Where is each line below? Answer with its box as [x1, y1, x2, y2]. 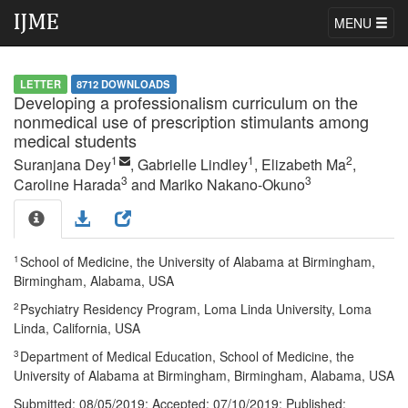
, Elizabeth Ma [254, 154, 346, 175]
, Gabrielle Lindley [130, 154, 248, 175]
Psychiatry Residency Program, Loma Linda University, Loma [20, 300, 372, 318]
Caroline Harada [14, 174, 121, 195]
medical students [14, 128, 137, 152]
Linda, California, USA [14, 319, 140, 337]
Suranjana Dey [14, 154, 111, 175]
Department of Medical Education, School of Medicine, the [20, 347, 354, 365]
